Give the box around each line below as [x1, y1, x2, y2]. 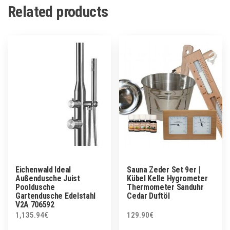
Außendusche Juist [15, 173, 80, 183]
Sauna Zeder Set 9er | [127, 164, 200, 175]
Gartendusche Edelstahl [15, 190, 95, 201]
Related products [8, 2, 108, 21]
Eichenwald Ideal [15, 164, 71, 175]
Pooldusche [15, 182, 55, 192]
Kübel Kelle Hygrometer [127, 173, 208, 183]
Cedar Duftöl [127, 190, 170, 201]
